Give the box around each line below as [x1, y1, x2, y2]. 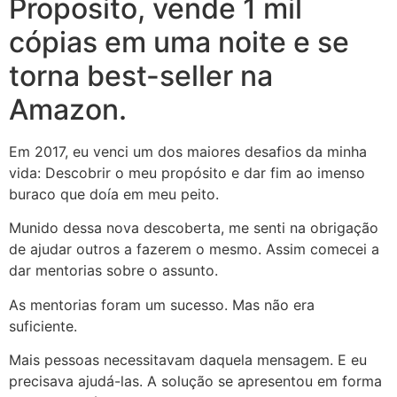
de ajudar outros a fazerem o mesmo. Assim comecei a [9, 240, 379, 259]
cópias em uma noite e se [9, 24, 349, 59]
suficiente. [9, 316, 82, 335]
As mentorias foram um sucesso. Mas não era [9, 295, 315, 314]
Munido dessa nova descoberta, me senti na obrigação [9, 219, 378, 237]
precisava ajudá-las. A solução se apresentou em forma [9, 371, 382, 390]
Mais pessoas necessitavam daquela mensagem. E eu [9, 350, 367, 369]
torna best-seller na [9, 58, 273, 93]
